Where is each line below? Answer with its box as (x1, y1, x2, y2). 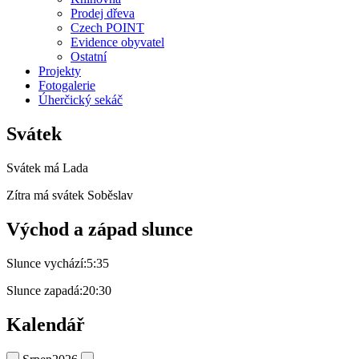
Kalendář (6, 313, 85, 335)
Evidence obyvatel (71, 35, 164, 50)
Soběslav (87, 188, 133, 203)
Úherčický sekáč (38, 93, 123, 107)
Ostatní (71, 50, 107, 64)
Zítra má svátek (6, 188, 87, 203)
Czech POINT (71, 21, 144, 35)
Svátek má (6, 161, 63, 175)
